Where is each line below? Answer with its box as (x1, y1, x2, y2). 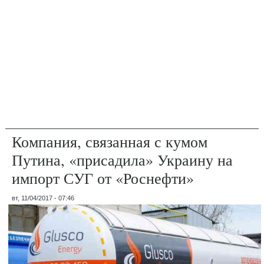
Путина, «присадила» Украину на (12, 149, 233, 170)
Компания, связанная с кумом (12, 131, 208, 151)
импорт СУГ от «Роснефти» (12, 167, 194, 188)
